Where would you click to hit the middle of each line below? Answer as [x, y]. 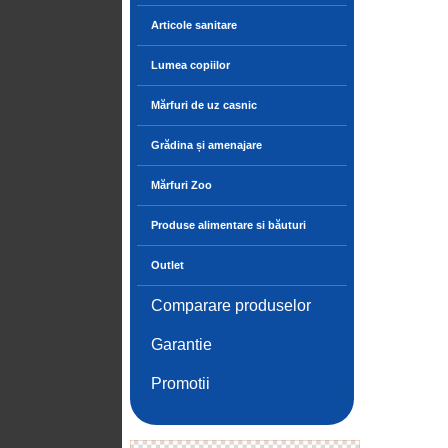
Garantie [181, 344]
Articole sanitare [194, 25]
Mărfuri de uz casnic [204, 105]
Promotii [180, 383]
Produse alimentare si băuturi [228, 225]
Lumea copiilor [190, 65]
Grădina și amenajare [206, 145]
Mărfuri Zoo [181, 185]
